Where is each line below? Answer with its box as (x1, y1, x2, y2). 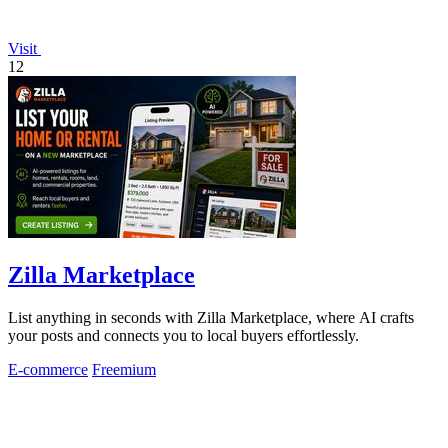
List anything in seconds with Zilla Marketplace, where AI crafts (8, 308, 414, 326)
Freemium (92, 360, 156, 378)
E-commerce (8, 360, 88, 378)
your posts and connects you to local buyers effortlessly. (8, 326, 359, 344)
